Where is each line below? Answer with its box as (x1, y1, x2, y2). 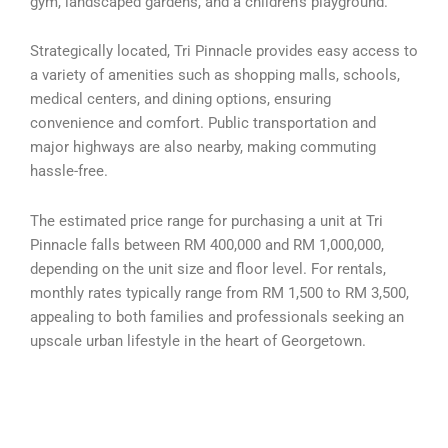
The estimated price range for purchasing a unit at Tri (30, 211, 383, 230)
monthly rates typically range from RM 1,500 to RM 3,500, (30, 283, 409, 302)
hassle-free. (30, 162, 108, 181)
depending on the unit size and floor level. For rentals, (30, 259, 386, 278)
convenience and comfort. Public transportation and (30, 114, 376, 133)
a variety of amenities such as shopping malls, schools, (30, 66, 400, 85)
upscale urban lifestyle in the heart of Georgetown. (30, 331, 366, 350)
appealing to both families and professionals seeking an (30, 307, 404, 326)
